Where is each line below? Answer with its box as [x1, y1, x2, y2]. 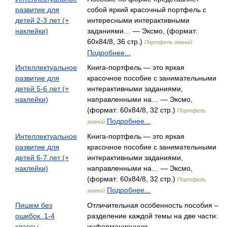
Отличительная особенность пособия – [87, 201, 218, 209]
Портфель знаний [144, 39, 192, 45]
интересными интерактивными [87, 16, 190, 24]
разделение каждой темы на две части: [87, 212, 218, 220]
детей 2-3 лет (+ [15, 16, 69, 24]
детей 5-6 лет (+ [15, 85, 69, 93]
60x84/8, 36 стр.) [87, 37, 144, 46]
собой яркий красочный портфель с [87, 6, 206, 14]
